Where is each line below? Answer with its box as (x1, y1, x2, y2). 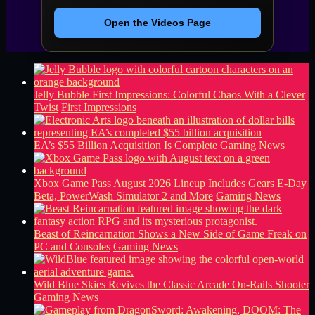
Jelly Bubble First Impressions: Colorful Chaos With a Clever (34, 89, 305, 101)
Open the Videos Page (104, 17, 211, 29)
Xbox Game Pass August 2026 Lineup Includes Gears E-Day (34, 177, 307, 190)
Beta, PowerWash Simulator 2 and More (34, 190, 213, 202)
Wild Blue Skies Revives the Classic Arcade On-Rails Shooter (34, 278, 309, 291)
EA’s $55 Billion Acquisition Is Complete (34, 139, 217, 152)
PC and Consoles (34, 240, 110, 253)
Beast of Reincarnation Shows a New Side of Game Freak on (34, 228, 307, 240)
